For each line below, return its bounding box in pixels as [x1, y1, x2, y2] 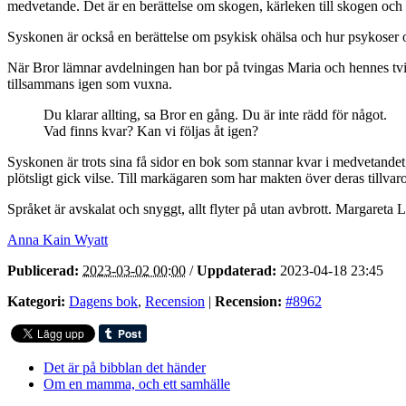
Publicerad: [7, 262, 79, 278]
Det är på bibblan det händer [43, 359, 206, 375]
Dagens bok [69, 293, 138, 309]
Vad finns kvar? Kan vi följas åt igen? [43, 122, 258, 139]
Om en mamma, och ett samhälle [43, 375, 230, 391]
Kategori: [7, 293, 65, 309]
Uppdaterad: [197, 262, 276, 278]
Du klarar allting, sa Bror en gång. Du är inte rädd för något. [43, 106, 387, 122]
